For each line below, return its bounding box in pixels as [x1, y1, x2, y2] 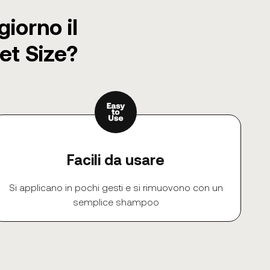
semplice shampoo [72, 195, 159, 207]
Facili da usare [67, 150, 165, 168]
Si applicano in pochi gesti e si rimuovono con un [8, 181, 223, 193]
